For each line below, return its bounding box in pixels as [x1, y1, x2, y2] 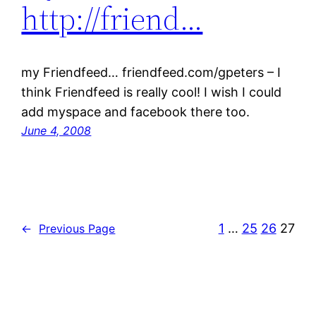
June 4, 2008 [21, 123, 92, 138]
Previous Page [39, 221, 116, 236]
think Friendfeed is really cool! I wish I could [21, 85, 282, 100]
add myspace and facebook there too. [21, 104, 250, 120]
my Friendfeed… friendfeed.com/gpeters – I [21, 65, 281, 80]
